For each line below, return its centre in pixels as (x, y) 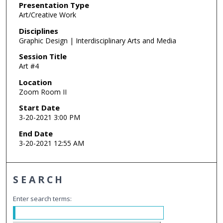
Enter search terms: (43, 198)
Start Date (39, 108)
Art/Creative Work (47, 14)
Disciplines (38, 31)
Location (35, 82)
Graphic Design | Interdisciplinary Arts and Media (97, 40)
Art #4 (29, 66)
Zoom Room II (43, 92)
